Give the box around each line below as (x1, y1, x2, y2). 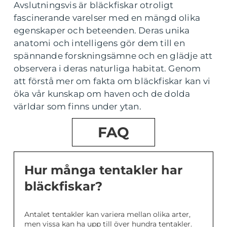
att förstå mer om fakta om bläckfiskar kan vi (14, 75, 211, 86)
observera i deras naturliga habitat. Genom (14, 63, 201, 73)
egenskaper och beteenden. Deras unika (14, 25, 190, 35)
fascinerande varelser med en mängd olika (14, 12, 201, 23)
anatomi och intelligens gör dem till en (14, 37, 185, 48)
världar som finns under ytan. (14, 101, 141, 111)
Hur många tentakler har (24, 162, 182, 177)
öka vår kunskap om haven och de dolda (14, 88, 191, 99)
